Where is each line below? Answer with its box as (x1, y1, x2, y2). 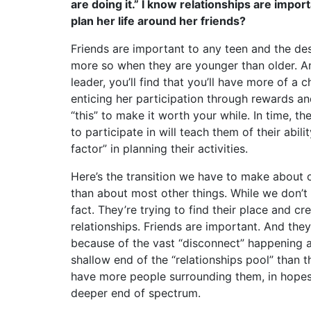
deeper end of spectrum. (71, 286, 201, 300)
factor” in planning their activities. (71, 142, 248, 155)
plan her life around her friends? (71, 14, 246, 28)
